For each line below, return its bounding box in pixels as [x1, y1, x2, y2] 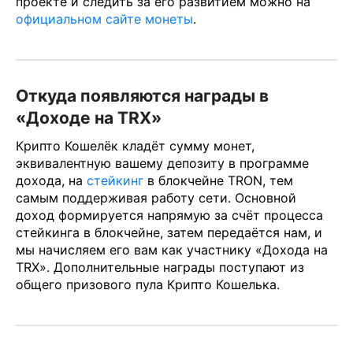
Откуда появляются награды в [16, 86, 269, 106]
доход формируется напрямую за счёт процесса [16, 206, 323, 223]
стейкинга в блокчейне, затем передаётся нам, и [16, 224, 322, 240]
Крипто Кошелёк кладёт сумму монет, [16, 137, 255, 154]
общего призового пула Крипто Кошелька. [16, 276, 280, 292]
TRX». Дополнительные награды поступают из [16, 258, 304, 275]
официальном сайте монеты [16, 11, 193, 28]
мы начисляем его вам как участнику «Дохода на [16, 241, 328, 258]
